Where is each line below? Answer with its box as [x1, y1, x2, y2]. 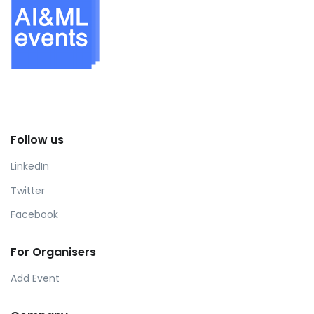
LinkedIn [11, 158, 49, 173]
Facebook [11, 207, 58, 222]
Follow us [11, 132, 64, 149]
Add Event [11, 271, 60, 285]
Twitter [11, 183, 45, 198]
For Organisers [11, 243, 96, 260]
